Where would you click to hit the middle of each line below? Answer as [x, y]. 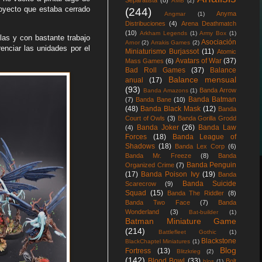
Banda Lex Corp [200, 146]
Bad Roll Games [155, 70]
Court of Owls [145, 118]
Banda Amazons [166, 90]
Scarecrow [141, 184]
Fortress [138, 251]
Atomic [227, 51]
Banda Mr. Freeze [158, 156]
